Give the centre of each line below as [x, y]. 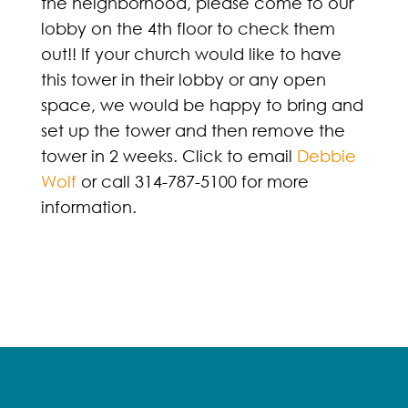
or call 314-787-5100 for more [192, 181]
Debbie [326, 155]
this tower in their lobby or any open [183, 79]
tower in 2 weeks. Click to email [168, 155]
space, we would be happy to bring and [202, 104]
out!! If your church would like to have [191, 53]
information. [88, 206]
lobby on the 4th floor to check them [188, 28]
